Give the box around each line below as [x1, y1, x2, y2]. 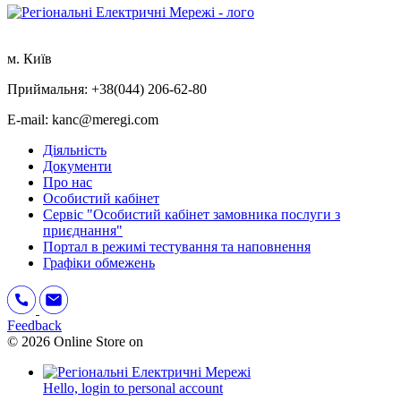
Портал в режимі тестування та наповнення [43, 238, 311, 254]
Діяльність [43, 141, 107, 158]
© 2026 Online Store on [7, 333, 143, 349]
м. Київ [7, 50, 52, 66]
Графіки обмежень [43, 254, 155, 270]
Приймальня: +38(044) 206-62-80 [7, 81, 207, 97]
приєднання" [43, 222, 123, 238]
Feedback [7, 317, 62, 333]
